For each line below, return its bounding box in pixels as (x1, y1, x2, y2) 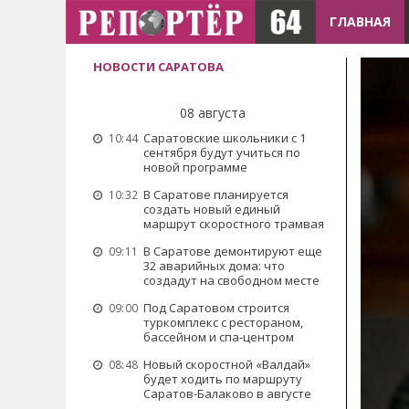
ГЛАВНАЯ (330, 13, 392, 30)
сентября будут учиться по (143, 144, 300, 161)
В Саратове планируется (143, 186, 288, 203)
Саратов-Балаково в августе (143, 385, 311, 402)
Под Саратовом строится (143, 299, 289, 316)
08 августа (179, 104, 246, 121)
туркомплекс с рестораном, (143, 314, 303, 330)
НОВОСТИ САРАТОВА (93, 58, 224, 75)
